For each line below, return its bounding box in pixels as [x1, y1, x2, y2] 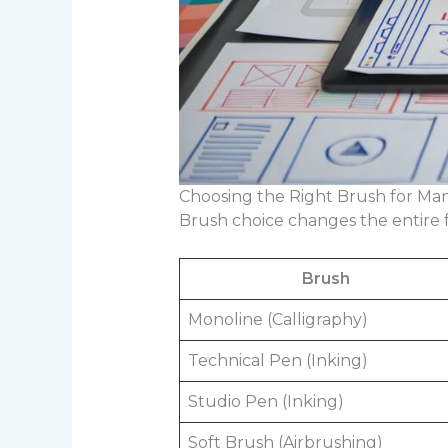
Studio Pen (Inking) [187, 392, 344, 412]
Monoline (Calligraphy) [187, 310, 368, 330]
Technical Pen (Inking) [187, 351, 368, 371]
